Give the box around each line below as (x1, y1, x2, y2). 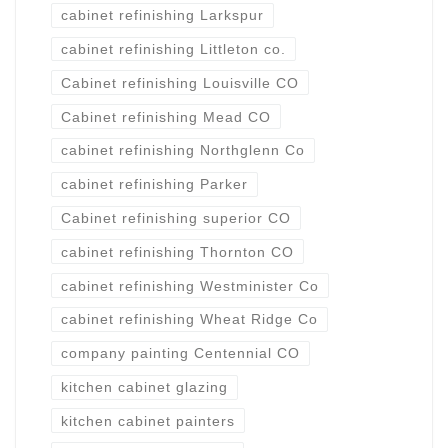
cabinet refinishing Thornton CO (60, 243, 294, 260)
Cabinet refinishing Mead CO (60, 108, 271, 125)
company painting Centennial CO (60, 345, 300, 362)
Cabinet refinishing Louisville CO (60, 74, 299, 91)
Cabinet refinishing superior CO (60, 210, 291, 227)
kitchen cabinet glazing (60, 379, 228, 396)
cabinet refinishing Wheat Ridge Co (60, 311, 318, 328)
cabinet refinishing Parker (60, 176, 248, 193)
